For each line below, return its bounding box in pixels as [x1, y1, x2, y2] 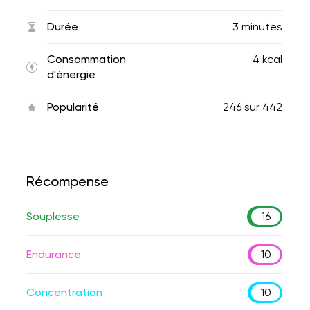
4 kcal [253, 53, 282, 66]
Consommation [47, 53, 126, 66]
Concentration [26, 286, 102, 299]
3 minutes [232, 20, 282, 33]
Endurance [26, 248, 81, 261]
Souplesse [26, 210, 80, 223]
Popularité [47, 100, 99, 113]
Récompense [26, 173, 109, 190]
